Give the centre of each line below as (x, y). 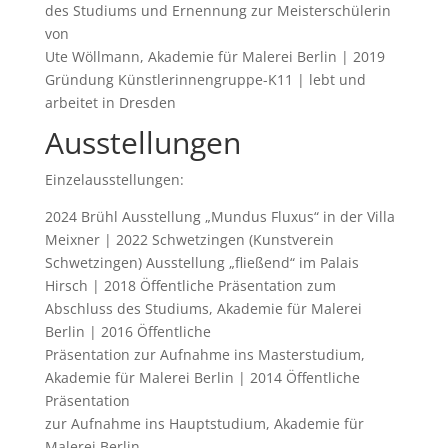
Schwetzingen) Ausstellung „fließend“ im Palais (201, 262)
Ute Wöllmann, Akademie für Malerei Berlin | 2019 (214, 56)
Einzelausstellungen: (114, 179)
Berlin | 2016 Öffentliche (127, 331)
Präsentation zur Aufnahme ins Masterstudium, (204, 354)
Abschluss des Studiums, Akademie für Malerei (203, 308)
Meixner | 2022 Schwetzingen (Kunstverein (189, 239)
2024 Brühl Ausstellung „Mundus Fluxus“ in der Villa (219, 216)
